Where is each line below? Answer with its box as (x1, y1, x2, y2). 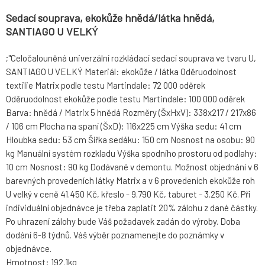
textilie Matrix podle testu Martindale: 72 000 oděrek (6, 80, 205, 91)
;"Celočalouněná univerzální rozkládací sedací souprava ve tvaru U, (6, 53, 256, 64)
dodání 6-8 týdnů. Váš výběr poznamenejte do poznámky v (6, 230, 224, 241)
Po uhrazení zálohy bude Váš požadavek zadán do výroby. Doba (6, 216, 240, 227)
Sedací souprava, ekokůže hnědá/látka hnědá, (6, 11, 215, 25)
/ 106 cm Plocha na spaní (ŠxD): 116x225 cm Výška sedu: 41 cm (6, 121, 241, 132)
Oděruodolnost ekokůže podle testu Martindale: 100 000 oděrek (6, 93, 245, 105)
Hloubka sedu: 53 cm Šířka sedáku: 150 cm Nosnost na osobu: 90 (6, 134, 255, 146)
